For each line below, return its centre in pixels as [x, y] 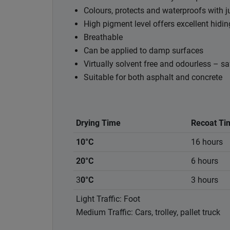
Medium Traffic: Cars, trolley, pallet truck [148, 213]
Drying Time [98, 123]
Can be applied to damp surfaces [143, 51]
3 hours [205, 180]
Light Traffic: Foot [108, 199]
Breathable [103, 37]
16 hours [207, 142]
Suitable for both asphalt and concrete [153, 78]
